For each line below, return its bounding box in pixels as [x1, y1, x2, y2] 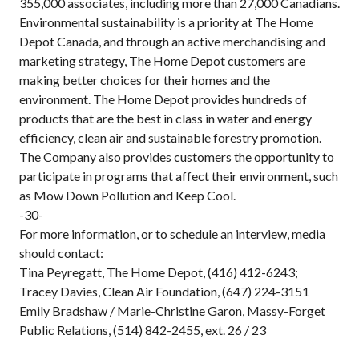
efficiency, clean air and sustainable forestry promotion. [19, 130, 321, 145]
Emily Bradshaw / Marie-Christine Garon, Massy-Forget [19, 303, 325, 318]
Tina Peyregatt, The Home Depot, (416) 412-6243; [19, 264, 298, 280]
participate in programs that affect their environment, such [19, 168, 338, 184]
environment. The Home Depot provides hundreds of [19, 91, 307, 107]
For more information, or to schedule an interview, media [19, 226, 325, 241]
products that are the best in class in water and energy [19, 111, 312, 126]
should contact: [19, 245, 103, 260]
